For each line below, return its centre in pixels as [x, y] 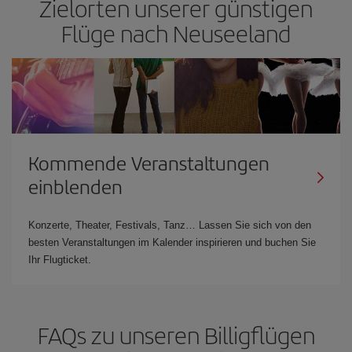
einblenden [75, 186]
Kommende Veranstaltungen [149, 162]
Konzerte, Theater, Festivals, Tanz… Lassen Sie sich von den [170, 225]
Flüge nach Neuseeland [176, 33]
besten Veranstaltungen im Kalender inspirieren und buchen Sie [172, 242]
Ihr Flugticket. [60, 259]
